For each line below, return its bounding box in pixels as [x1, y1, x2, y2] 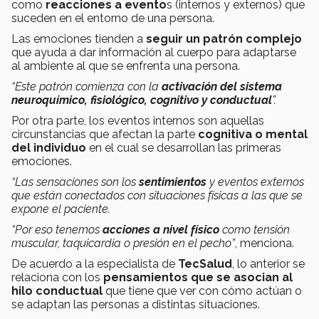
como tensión [219, 223, 290, 237]
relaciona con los [11, 271, 103, 285]
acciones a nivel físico [100, 223, 219, 237]
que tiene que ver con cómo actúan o [103, 284, 302, 298]
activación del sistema [159, 80, 282, 94]
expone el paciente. [11, 202, 113, 216]
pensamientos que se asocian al [103, 271, 293, 285]
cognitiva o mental [198, 127, 308, 142]
